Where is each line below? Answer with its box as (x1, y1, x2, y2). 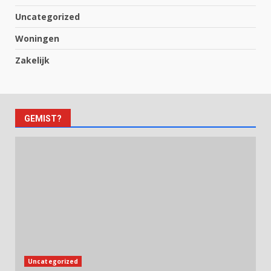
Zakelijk (15, 54, 50, 66)
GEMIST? (24, 113, 62, 123)
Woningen (15, 32, 59, 44)
